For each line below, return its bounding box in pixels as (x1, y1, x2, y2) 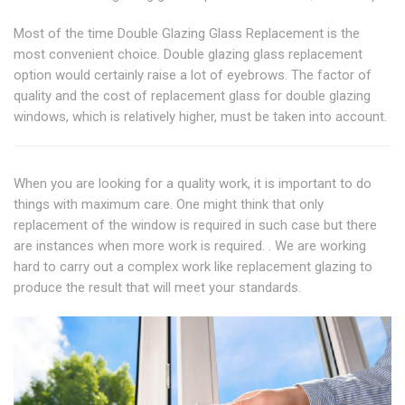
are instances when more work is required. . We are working (14, 237, 366, 254)
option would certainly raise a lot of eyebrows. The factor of (14, 66, 372, 83)
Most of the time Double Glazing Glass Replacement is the (14, 24, 360, 42)
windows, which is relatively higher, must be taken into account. (14, 108, 387, 125)
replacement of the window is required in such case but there (14, 216, 377, 233)
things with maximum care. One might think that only (14, 195, 324, 212)
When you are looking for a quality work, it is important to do (14, 174, 372, 192)
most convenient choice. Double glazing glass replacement (14, 45, 363, 62)
